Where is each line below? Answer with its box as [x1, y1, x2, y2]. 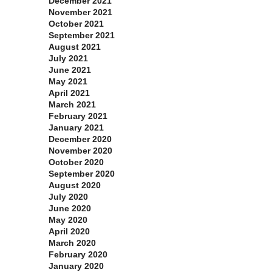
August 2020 [49, 180, 101, 191]
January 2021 [49, 123, 104, 133]
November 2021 [49, 7, 112, 18]
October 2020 [49, 157, 104, 168]
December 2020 [49, 134, 112, 144]
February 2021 [49, 111, 107, 121]
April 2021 [49, 88, 90, 98]
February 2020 [49, 250, 107, 260]
